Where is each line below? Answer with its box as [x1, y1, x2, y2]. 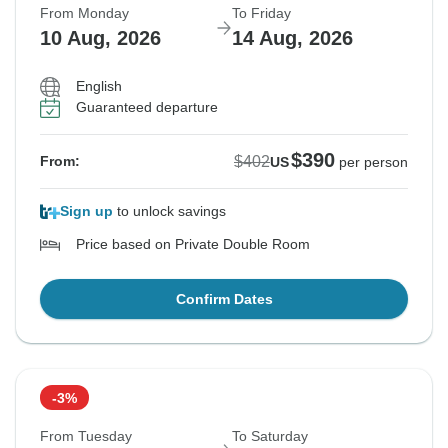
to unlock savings [113, 203, 226, 220]
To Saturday [232, 428, 308, 445]
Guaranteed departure [76, 99, 218, 116]
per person [339, 154, 408, 171]
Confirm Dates [175, 291, 273, 308]
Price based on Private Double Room [76, 236, 310, 253]
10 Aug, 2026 [40, 27, 161, 50]
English [76, 78, 122, 95]
